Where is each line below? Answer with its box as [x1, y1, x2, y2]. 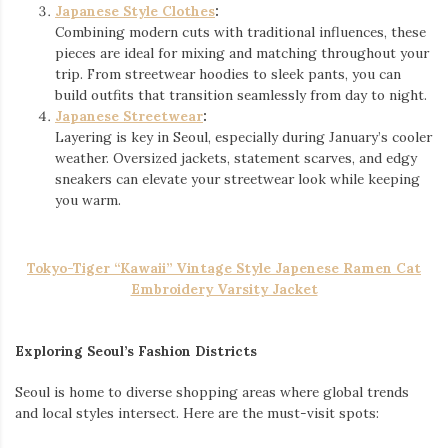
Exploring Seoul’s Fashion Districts [15, 342, 257, 361]
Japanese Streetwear [55, 106, 203, 125]
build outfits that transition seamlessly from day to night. [55, 85, 427, 104]
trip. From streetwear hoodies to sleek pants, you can [55, 64, 401, 83]
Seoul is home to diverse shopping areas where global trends [15, 383, 409, 402]
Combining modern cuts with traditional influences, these [55, 22, 426, 41]
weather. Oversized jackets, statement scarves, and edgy [55, 148, 417, 167]
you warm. [55, 190, 121, 209]
